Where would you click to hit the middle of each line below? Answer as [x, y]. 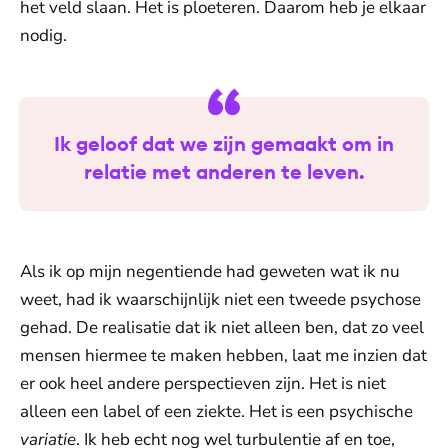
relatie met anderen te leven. [224, 171]
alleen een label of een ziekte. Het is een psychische [216, 411]
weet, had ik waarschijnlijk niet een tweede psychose [220, 299]
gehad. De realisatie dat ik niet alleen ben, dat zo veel [222, 327]
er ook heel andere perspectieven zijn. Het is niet [203, 383]
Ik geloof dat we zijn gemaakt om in [224, 143]
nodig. [43, 35]
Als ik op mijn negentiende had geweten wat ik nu [210, 271]
